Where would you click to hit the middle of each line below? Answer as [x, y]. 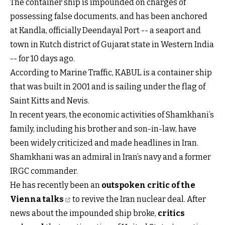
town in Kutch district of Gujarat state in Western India [112, 45]
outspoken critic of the [148, 185]
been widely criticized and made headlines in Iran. [104, 143]
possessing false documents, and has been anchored [109, 17]
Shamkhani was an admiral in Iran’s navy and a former [110, 157]
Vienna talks [37, 199]
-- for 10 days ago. [42, 59]
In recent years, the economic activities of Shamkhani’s [112, 115]
